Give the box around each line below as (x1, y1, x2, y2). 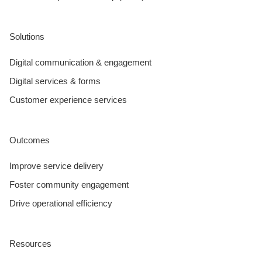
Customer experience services (9, 94, 127, 105)
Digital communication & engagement (9, 57, 151, 67)
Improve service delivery (9, 160, 104, 171)
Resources (9, 238, 51, 249)
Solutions (9, 31, 44, 42)
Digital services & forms (9, 75, 101, 86)
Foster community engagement (9, 179, 129, 189)
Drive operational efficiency (9, 198, 112, 208)
